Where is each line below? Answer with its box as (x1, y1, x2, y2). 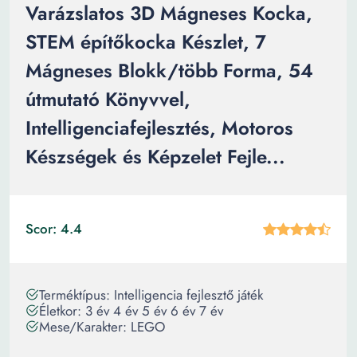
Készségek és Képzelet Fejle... (25, 143, 285, 171)
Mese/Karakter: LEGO (39, 317, 165, 336)
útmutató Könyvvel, (25, 85, 190, 113)
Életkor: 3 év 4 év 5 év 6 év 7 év (39, 301, 223, 320)
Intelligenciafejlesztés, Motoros (25, 114, 293, 142)
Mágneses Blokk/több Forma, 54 (25, 57, 313, 84)
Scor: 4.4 (25, 219, 82, 238)
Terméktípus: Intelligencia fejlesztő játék (39, 285, 263, 304)
